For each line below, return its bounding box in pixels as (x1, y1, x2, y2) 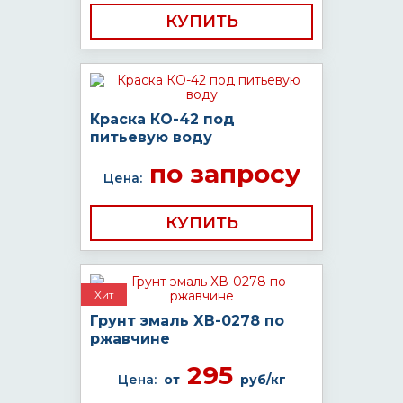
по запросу (141, 158, 300, 189)
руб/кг (239, 372, 286, 388)
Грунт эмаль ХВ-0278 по (90, 312, 284, 329)
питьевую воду (90, 129, 212, 146)
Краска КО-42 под (90, 111, 235, 128)
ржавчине (90, 330, 170, 347)
